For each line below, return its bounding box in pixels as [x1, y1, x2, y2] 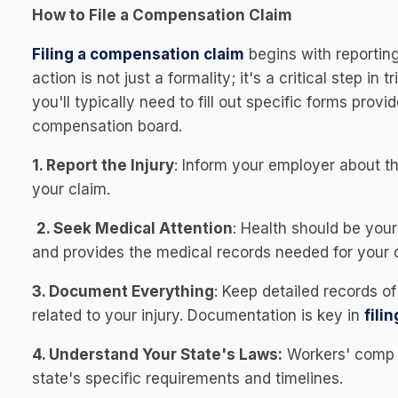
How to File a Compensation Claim [32, 6, 292, 24]
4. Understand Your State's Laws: [32, 346, 283, 363]
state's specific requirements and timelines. [32, 370, 343, 387]
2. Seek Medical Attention [36, 219, 233, 237]
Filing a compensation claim [32, 45, 244, 63]
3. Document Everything [32, 283, 214, 300]
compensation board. [32, 117, 182, 135]
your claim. [32, 180, 110, 198]
